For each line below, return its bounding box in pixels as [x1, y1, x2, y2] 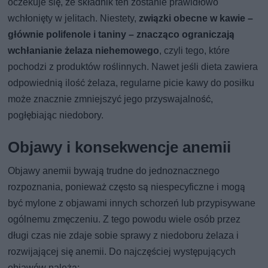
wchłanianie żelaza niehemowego [8, 44, 160, 56]
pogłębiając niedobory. [8, 109, 104, 121]
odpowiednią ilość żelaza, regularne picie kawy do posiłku [8, 77, 255, 89]
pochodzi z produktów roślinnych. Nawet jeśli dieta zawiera [8, 60, 258, 72]
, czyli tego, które [159, 44, 230, 56]
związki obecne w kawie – [139, 12, 254, 24]
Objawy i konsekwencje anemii [8, 138, 232, 156]
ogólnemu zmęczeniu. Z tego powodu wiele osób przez [8, 213, 241, 225]
